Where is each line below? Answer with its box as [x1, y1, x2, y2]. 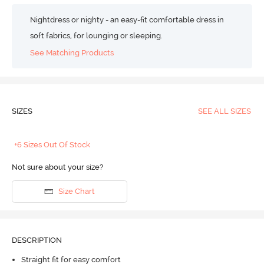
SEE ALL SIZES [197, 106, 251, 115]
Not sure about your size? [11, 162, 103, 171]
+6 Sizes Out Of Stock [14, 140, 91, 149]
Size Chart [58, 187, 95, 196]
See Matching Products [30, 48, 114, 57]
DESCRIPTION [11, 235, 62, 245]
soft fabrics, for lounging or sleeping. [30, 31, 163, 40]
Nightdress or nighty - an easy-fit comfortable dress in [30, 15, 225, 24]
